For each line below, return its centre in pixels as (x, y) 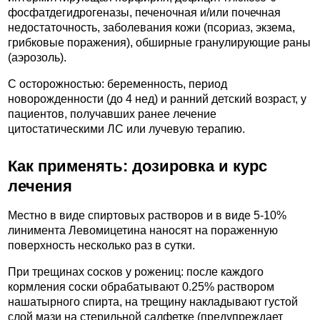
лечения (40, 186)
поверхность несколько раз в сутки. (101, 246)
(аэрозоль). (37, 58)
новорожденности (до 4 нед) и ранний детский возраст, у (157, 99)
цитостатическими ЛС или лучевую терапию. (126, 129)
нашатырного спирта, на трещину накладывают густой (153, 301)
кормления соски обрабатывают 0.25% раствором (141, 286)
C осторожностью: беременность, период (117, 84)
